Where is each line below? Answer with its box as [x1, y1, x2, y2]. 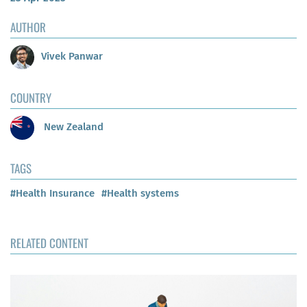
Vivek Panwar [41, 50, 103, 63]
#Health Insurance [10, 186, 95, 199]
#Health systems [101, 186, 179, 199]
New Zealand [41, 121, 103, 134]
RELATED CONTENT [10, 234, 88, 251]
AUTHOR [10, 18, 46, 36]
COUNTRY [10, 88, 51, 106]
